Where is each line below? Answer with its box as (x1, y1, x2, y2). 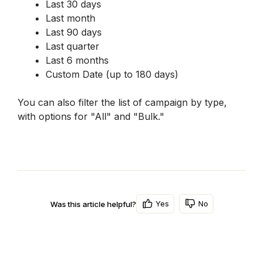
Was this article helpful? (50, 199, 136, 209)
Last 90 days (46, 26, 102, 38)
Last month (46, 12, 95, 24)
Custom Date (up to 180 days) (46, 68, 178, 80)
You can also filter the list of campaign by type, (18, 96, 227, 108)
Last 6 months (46, 54, 109, 66)
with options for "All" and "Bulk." (18, 111, 164, 122)
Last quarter (46, 40, 99, 52)
